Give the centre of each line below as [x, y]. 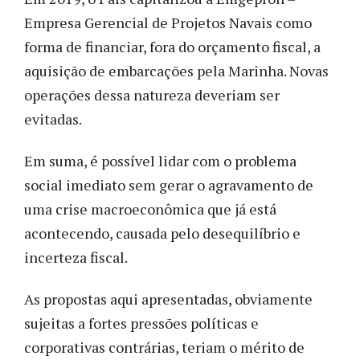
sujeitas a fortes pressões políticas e [141, 323]
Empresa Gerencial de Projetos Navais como [168, 22]
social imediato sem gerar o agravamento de [169, 185]
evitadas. [53, 119]
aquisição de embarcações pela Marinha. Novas [176, 70]
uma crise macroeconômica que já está [150, 209]
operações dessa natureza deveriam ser [152, 94]
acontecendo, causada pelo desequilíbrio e [162, 233]
